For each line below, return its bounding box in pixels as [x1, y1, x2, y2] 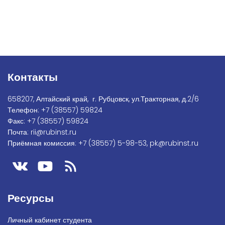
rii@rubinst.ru [31, 127, 76, 138]
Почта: [8, 127, 31, 138]
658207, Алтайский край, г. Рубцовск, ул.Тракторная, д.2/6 [8, 94, 199, 104]
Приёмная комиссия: [8, 138, 78, 149]
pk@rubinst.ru [150, 138, 198, 149]
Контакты [8, 70, 58, 85]
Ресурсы [8, 191, 54, 206]
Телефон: [8, 105, 41, 116]
